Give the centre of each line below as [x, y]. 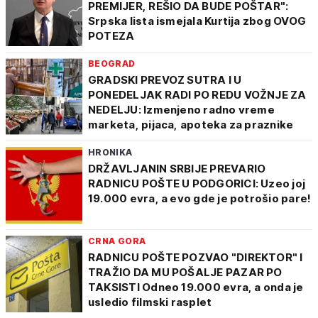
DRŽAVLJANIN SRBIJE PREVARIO [177, 169]
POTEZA [111, 36]
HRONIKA [110, 152]
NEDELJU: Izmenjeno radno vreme [181, 110]
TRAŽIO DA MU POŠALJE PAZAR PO [185, 272]
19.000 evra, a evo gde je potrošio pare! [200, 198]
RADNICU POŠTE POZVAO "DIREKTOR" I [196, 257]
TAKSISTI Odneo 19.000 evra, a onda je [196, 287]
